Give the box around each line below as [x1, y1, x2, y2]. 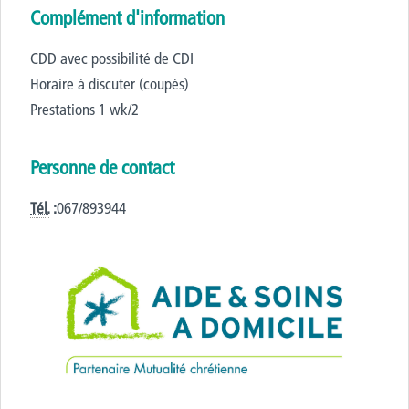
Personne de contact [30, 156, 174, 179]
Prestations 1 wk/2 [30, 100, 139, 119]
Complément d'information [30, 6, 225, 29]
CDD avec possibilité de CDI [30, 48, 194, 68]
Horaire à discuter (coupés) [30, 74, 189, 93]
